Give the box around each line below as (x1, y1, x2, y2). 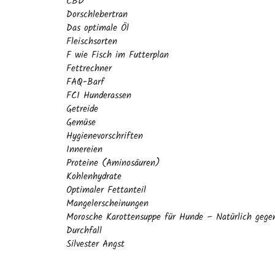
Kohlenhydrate (66, 169, 122, 184)
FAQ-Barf (66, 75, 104, 90)
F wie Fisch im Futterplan (66, 48, 169, 63)
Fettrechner (66, 61, 112, 76)
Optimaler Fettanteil (66, 183, 146, 198)
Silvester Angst (66, 237, 125, 252)
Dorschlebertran (66, 7, 128, 22)
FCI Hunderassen (66, 88, 131, 103)
